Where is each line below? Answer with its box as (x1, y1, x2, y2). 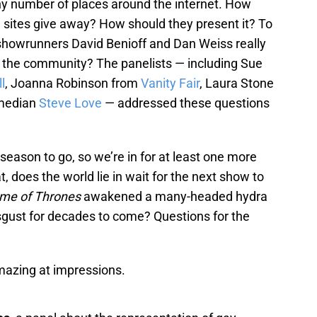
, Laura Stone (200, 76, 274, 91)
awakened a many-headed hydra (81, 189, 267, 204)
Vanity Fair (141, 76, 200, 91)
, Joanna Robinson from (5, 76, 141, 91)
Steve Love (39, 96, 102, 111)
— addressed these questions (102, 96, 270, 111)
